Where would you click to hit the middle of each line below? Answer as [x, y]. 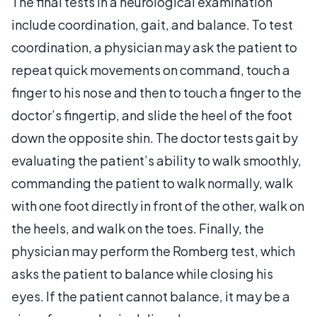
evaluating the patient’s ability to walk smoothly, [156, 160]
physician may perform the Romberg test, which [153, 250]
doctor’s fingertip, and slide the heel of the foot [152, 115]
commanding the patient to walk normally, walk [152, 183]
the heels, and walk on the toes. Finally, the [138, 228]
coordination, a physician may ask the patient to [154, 47]
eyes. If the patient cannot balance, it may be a [151, 296]
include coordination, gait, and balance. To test [152, 24]
